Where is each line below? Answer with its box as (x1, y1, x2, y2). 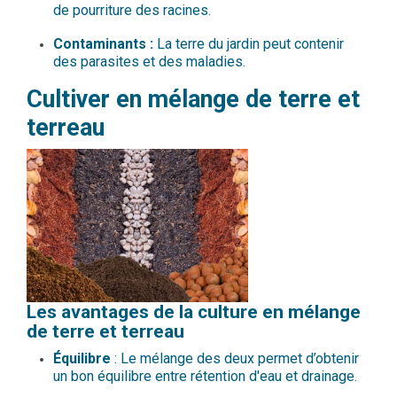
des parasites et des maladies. (53, 52, 245, 70)
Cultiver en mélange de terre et (27, 84, 360, 113)
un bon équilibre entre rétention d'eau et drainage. (53, 367, 357, 385)
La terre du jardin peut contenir (153, 35, 344, 52)
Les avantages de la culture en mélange (27, 300, 361, 323)
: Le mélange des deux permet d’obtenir (111, 349, 359, 367)
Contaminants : (53, 35, 153, 52)
